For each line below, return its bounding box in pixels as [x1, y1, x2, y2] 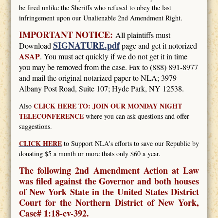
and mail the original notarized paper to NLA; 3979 [18, 73, 177, 83]
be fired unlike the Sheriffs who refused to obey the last [18, 3, 171, 13]
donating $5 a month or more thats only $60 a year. [18, 149, 161, 159]
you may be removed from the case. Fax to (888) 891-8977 [18, 62, 198, 73]
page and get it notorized [121, 40, 197, 51]
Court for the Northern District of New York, [18, 196, 200, 209]
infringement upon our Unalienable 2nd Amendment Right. [18, 13, 182, 23]
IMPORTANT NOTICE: [18, 28, 115, 41]
